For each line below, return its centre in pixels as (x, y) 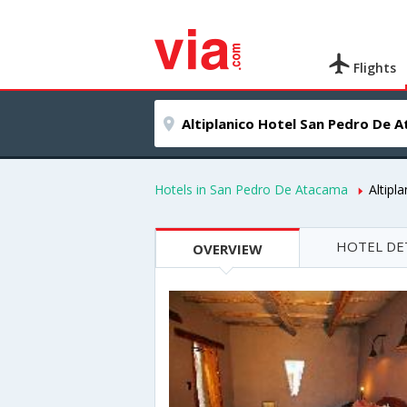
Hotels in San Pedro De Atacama (251, 189)
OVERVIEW (228, 249)
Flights (373, 68)
